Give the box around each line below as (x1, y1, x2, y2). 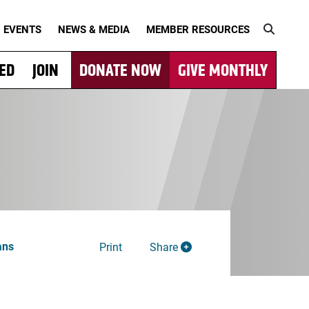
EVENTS (3, 22, 41, 36)
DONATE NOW (79, 59, 161, 81)
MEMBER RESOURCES (146, 22, 250, 36)
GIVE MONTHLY (178, 59, 268, 81)
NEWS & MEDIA (58, 22, 130, 36)
